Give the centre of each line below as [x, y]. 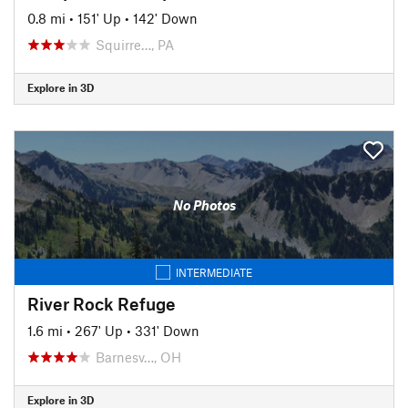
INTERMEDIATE [214, 272]
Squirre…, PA [135, 44]
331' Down [167, 330]
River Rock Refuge [102, 303]
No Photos [204, 205]
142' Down [165, 18]
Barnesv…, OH [138, 357]
